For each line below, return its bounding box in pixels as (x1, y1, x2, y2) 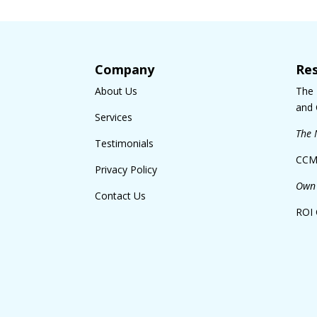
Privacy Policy (95, 162, 158, 176)
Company (95, 60, 155, 78)
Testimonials (95, 136, 154, 150)
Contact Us (95, 188, 146, 202)
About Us (95, 83, 138, 98)
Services (95, 110, 133, 124)
